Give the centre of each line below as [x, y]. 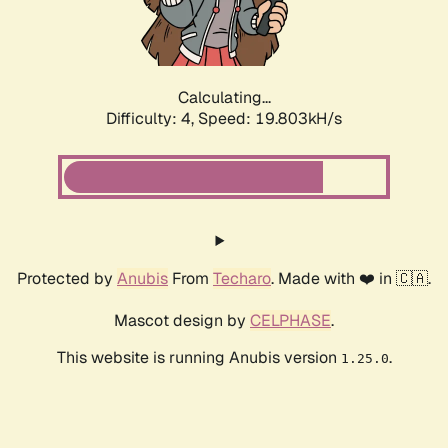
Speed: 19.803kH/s [270, 119]
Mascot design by [182, 321]
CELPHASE [290, 321]
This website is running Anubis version [198, 358]
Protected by [67, 279]
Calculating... [224, 98]
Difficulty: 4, [152, 119]
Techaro [242, 279]
